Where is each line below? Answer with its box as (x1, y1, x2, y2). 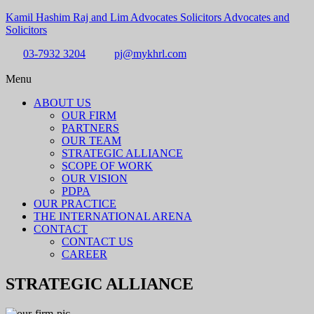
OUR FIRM (62, 109, 116, 121)
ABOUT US (34, 97, 91, 109)
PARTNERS (62, 122, 119, 134)
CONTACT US (62, 235, 133, 247)
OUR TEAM (62, 135, 121, 146)
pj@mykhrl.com (114, 48, 186, 60)
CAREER (62, 248, 107, 260)
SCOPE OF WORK (62, 160, 153, 172)
